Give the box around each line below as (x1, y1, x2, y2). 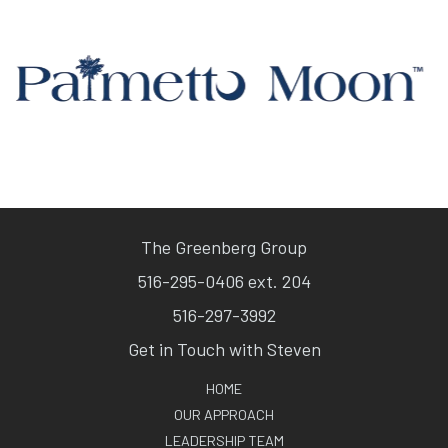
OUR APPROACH (174, 406, 274, 424)
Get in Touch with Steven (127, 338, 321, 361)
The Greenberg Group (141, 236, 307, 259)
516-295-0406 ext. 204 (137, 270, 311, 293)
